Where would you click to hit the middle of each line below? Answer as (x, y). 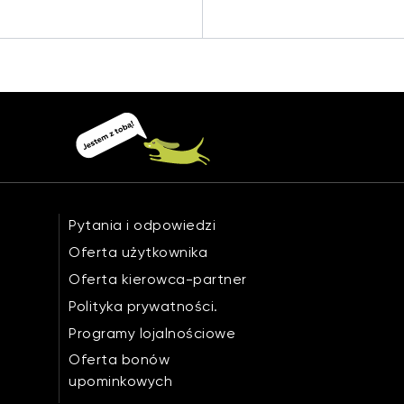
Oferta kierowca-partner (158, 279)
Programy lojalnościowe (152, 333)
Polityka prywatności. (143, 306)
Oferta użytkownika (138, 252)
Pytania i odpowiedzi (142, 225)
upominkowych (121, 381)
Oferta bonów (119, 359)
